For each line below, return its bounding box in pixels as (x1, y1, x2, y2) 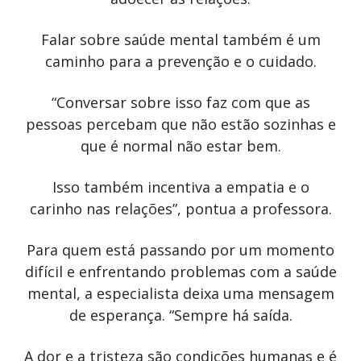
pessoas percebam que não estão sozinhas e (25, 114, 336, 134)
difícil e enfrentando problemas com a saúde (24, 261, 337, 281)
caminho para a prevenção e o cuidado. (44, 51, 317, 71)
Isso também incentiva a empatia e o (52, 176, 309, 197)
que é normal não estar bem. (80, 135, 281, 156)
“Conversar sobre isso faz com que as (51, 92, 310, 112)
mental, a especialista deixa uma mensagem (27, 283, 334, 303)
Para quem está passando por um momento (27, 239, 334, 259)
